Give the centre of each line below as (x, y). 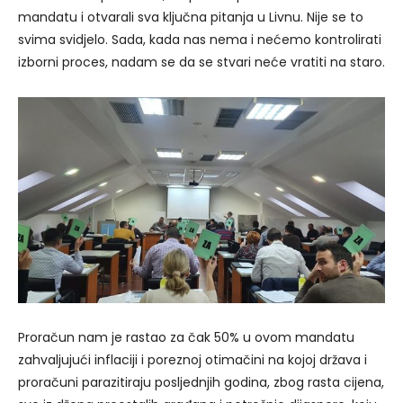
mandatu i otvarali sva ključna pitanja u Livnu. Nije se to (191, 18)
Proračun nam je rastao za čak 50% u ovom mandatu (186, 338)
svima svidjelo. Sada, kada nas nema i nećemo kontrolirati (200, 40)
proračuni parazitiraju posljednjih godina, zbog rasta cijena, (201, 383)
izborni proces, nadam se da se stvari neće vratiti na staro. (201, 63)
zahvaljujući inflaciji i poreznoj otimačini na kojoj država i (193, 360)
